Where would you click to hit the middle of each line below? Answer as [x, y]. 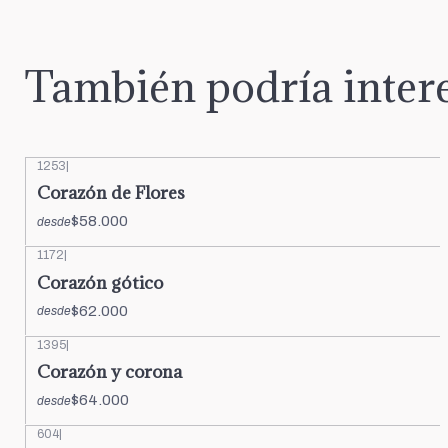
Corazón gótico [100, 282]
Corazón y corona [109, 371]
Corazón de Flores [111, 193]
